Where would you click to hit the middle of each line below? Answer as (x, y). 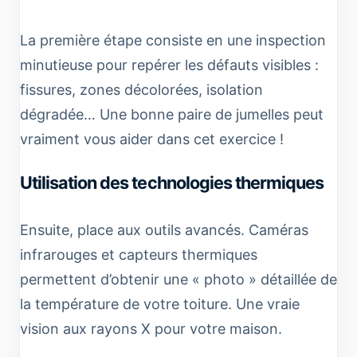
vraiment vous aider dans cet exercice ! (152, 139)
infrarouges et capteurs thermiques (139, 254)
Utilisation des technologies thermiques (172, 182)
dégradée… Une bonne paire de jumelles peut (172, 114)
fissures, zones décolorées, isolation (141, 89)
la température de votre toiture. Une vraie (160, 304)
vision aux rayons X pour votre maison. (151, 328)
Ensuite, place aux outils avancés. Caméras (164, 229)
